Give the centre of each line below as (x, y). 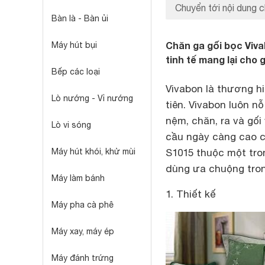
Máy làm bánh (78, 178)
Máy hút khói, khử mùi (93, 151)
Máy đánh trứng (83, 258)
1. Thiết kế (191, 194)
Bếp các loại (76, 72)
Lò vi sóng (71, 125)
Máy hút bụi (74, 45)
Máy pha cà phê (83, 205)
